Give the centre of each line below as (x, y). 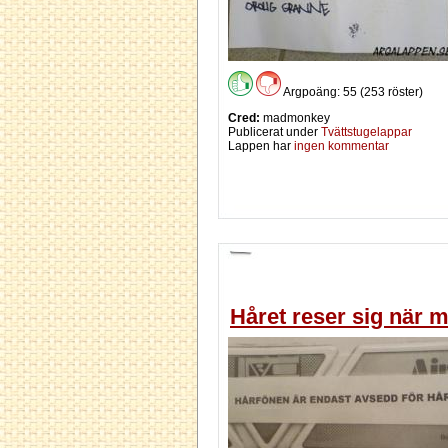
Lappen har (261, 146)
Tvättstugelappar (366, 132)
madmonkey (295, 118)
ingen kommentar (341, 146)
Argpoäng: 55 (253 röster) (352, 92)
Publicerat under (274, 132)
